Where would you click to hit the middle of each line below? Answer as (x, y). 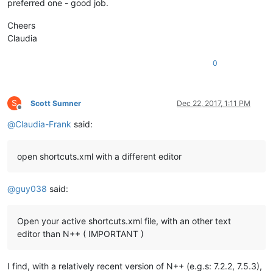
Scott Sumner (56, 103)
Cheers (21, 25)
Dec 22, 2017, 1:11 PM (214, 103)
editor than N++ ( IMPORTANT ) (80, 233)
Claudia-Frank (43, 124)
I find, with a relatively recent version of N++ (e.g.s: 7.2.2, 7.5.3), (135, 266)
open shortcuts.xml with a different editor (99, 156)
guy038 (31, 188)
